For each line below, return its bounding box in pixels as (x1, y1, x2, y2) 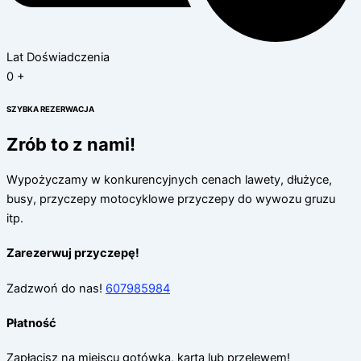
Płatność (6, 316, 56, 331)
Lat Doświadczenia (6, 50, 110, 65)
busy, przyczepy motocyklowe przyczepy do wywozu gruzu (6, 191, 335, 206)
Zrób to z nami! (6, 133, 135, 155)
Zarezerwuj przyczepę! (6, 246, 139, 261)
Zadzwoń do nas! (6, 280, 106, 296)
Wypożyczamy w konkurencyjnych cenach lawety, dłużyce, (6, 172, 332, 187)
